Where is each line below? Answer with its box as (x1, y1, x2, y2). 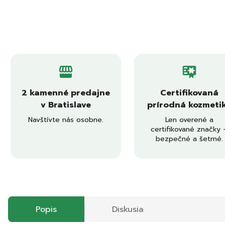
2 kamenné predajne (22, 87, 110, 99)
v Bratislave (41, 99, 91, 111)
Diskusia (112, 203, 144, 215)
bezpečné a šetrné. (156, 134, 223, 144)
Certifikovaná (160, 87, 218, 99)
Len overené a (165, 115, 213, 125)
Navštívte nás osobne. (28, 115, 103, 125)
